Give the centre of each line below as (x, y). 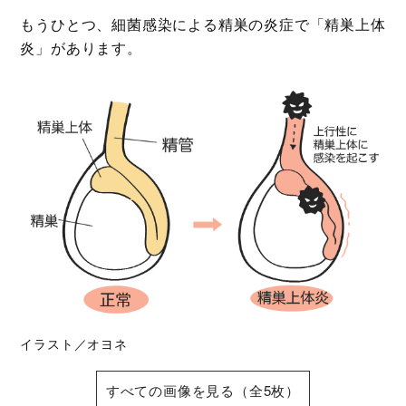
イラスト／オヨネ (74, 343)
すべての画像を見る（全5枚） (203, 390)
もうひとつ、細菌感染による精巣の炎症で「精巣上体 (203, 24)
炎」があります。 (81, 48)
